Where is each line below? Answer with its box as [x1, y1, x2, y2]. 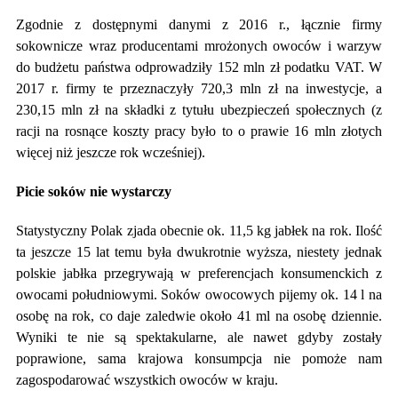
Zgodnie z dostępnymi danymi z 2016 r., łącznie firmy [16, 16, 382, 32]
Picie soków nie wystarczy [16, 183, 171, 199]
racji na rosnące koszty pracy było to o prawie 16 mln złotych [16, 123, 382, 139]
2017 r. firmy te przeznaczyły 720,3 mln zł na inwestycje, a [16, 80, 382, 96]
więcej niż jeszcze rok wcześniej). [16, 144, 205, 160]
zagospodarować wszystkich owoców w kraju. [16, 371, 278, 387]
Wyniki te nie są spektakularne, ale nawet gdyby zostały [16, 329, 382, 345]
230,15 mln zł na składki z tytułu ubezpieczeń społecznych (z [16, 101, 382, 117]
